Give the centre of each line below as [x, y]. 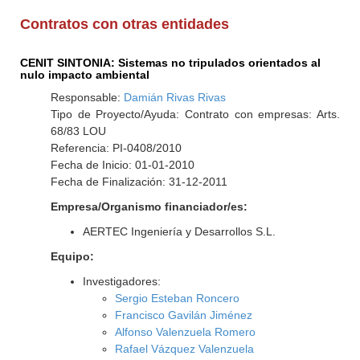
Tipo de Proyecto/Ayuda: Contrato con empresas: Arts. [195, 114]
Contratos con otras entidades [125, 24]
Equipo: [72, 256]
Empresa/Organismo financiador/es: [149, 207]
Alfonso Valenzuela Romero [185, 332]
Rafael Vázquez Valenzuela [184, 349]
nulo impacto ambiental [85, 75]
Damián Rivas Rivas [174, 97]
